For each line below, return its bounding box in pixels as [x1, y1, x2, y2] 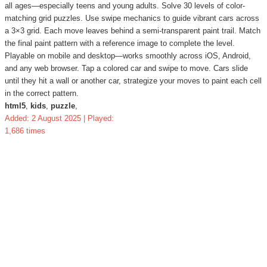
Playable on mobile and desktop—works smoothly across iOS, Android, [5, 51, 251, 61]
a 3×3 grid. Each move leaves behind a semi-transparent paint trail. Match [5, 26, 260, 36]
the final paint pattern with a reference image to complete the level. [5, 39, 235, 48]
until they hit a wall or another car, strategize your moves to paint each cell [5, 76, 262, 86]
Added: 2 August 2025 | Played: [5, 114, 114, 123]
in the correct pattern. [5, 89, 79, 98]
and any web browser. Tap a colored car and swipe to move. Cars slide [5, 64, 248, 73]
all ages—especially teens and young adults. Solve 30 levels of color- [5, 1, 245, 11]
